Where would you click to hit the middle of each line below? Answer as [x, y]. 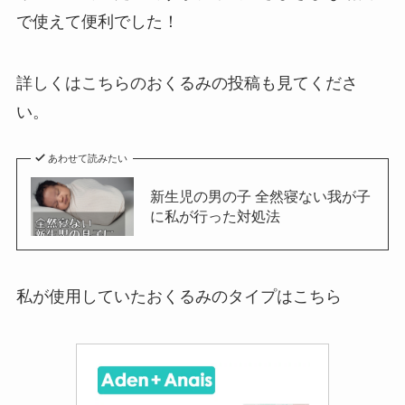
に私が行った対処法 [215, 217]
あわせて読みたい [88, 159]
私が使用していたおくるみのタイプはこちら [179, 297]
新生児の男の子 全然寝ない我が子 [260, 197]
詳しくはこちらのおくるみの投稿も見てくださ [187, 83]
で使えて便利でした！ [97, 21]
